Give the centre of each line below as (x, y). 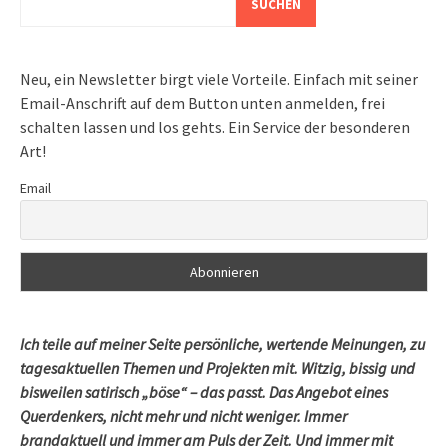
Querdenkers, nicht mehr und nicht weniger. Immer (183, 415)
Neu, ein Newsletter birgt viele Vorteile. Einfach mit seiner (219, 78)
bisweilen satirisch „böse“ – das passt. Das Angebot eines (204, 391)
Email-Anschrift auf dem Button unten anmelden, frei (202, 102)
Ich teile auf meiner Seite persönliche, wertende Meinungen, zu (222, 343)
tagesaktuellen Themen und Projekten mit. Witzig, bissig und (217, 367)
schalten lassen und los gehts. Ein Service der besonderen (215, 126)
